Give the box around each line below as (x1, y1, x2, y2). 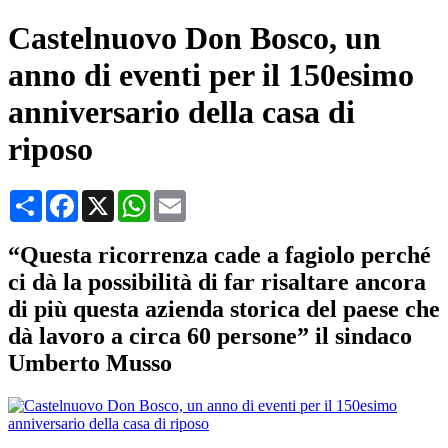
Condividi (42, 188, 105, 206)
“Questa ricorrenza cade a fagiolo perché (8, 241, 431, 268)
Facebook (78, 188, 140, 206)
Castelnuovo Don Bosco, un (8, 20, 381, 57)
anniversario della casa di (8, 94, 355, 131)
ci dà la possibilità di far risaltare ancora (8, 268, 426, 295)
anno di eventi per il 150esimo (8, 57, 414, 94)
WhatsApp (150, 188, 218, 206)
